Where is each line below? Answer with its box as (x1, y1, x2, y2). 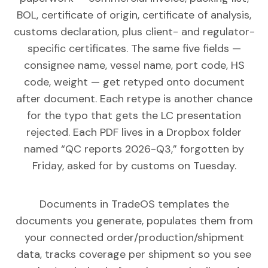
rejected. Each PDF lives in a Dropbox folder (26, 125, 242, 139)
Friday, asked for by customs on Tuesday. (32, 159, 236, 173)
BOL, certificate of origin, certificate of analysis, (17, 8, 251, 22)
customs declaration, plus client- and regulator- (13, 25, 255, 39)
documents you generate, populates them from (15, 214, 253, 228)
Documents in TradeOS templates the (39, 197, 229, 211)
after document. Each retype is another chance (16, 92, 252, 106)
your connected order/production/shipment (24, 230, 244, 245)
